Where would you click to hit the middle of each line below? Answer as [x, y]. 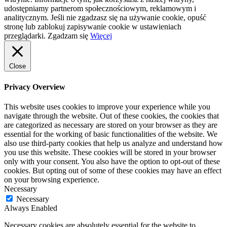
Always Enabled [31, 208]
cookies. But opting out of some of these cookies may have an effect [113, 171]
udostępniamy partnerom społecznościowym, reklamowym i [100, 9]
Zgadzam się [68, 36]
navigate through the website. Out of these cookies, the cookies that [111, 116]
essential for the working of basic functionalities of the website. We [111, 134]
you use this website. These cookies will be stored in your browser [110, 152]
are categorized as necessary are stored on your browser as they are [111, 125]
